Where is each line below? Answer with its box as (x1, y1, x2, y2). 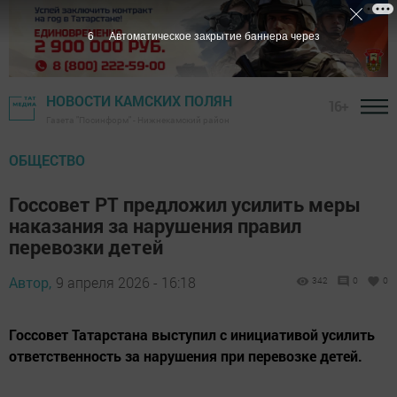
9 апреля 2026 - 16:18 (56, 273, 196, 292)
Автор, (9, 273, 51, 292)
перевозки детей (9, 234, 163, 261)
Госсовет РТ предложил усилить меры (9, 191, 361, 218)
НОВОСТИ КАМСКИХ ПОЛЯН (46, 91, 232, 111)
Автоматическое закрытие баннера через (108, 30, 320, 43)
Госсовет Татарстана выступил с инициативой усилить (9, 325, 375, 345)
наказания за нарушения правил (9, 213, 301, 239)
